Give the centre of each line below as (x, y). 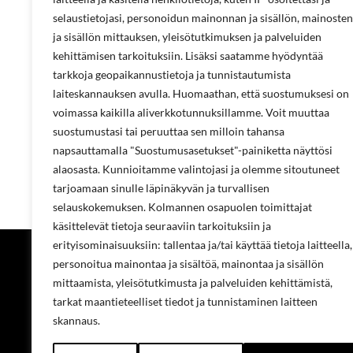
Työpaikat (306, 323)
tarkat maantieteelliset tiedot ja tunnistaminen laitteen (185, 301)
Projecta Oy (311, 258)
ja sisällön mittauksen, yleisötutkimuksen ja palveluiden (187, 37)
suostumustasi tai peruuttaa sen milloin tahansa (169, 131)
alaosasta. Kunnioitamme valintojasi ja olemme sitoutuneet (196, 169)
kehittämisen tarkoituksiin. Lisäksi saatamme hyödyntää (188, 56)
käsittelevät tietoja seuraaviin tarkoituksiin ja (162, 226)
